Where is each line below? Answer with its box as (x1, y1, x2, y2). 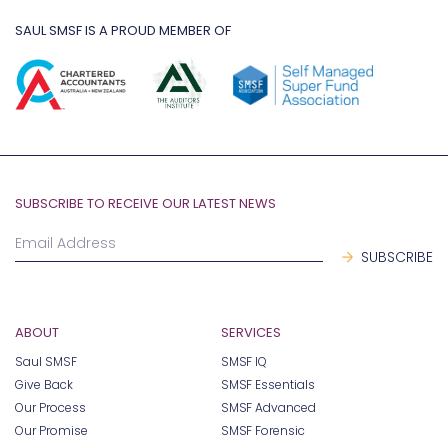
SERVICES (220, 323, 281, 343)
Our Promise (15, 422, 88, 440)
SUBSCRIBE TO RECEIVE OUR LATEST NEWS (15, 194, 276, 214)
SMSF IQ (220, 353, 268, 371)
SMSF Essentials (220, 376, 315, 394)
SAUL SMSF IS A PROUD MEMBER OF (15, 21, 231, 41)
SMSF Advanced (220, 399, 317, 417)
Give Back (15, 376, 73, 394)
